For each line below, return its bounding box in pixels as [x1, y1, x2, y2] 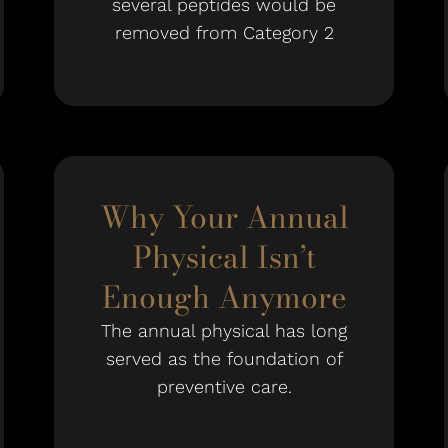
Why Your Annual [99, 194, 349, 240]
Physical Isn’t [132, 234, 316, 280]
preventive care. [156, 376, 292, 397]
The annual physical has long [101, 320, 347, 341]
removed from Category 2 [114, 22, 334, 43]
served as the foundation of [105, 348, 343, 369]
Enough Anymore [101, 274, 347, 320]
